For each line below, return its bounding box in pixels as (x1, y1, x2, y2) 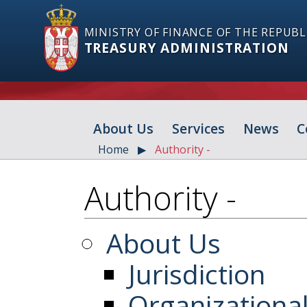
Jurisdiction (127, 255, 265, 292)
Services (171, 119, 225, 138)
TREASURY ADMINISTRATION (84, 38, 289, 58)
